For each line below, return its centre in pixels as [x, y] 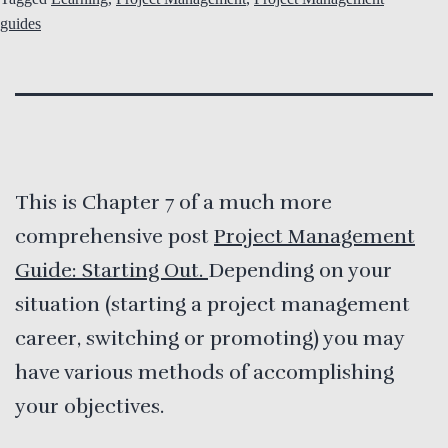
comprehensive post [114, 236]
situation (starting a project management [212, 304]
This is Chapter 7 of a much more [173, 202]
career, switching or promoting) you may [209, 338]
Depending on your [300, 270]
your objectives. [89, 406]
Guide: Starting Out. [111, 270]
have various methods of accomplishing [204, 372]
